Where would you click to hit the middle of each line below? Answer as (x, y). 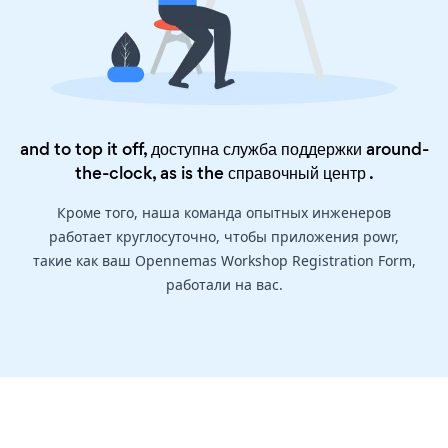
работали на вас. (224, 285)
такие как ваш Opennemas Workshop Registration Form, (224, 261)
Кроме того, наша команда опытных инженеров (224, 213)
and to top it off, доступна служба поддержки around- (224, 149)
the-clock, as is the (151, 173)
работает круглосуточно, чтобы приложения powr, (224, 237)
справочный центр (296, 173)
